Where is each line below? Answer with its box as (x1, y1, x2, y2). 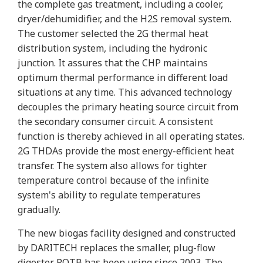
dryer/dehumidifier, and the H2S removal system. (18, 12, 231, 25)
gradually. (18, 203, 60, 216)
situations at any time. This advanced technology (18, 85, 232, 99)
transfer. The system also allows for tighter (18, 159, 207, 172)
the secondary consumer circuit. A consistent (18, 114, 213, 128)
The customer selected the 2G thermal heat (18, 26, 208, 40)
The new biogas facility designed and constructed (18, 226, 235, 240)
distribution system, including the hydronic (18, 41, 207, 55)
